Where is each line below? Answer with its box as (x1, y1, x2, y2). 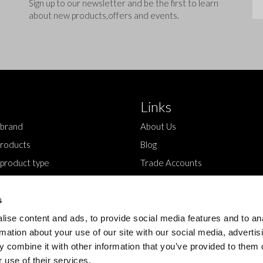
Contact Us (140, 176, 184, 186)
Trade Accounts (140, 157, 202, 168)
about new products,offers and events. (29, 10, 179, 21)
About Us (140, 121, 176, 131)
